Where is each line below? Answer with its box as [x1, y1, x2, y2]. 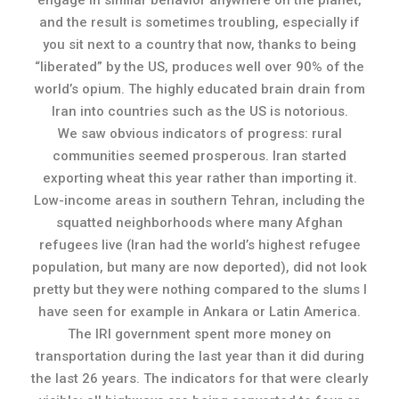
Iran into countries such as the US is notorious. [51, 103, 348, 119]
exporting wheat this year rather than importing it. [42, 170, 357, 186]
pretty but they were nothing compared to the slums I [32, 281, 367, 297]
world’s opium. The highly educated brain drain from [34, 81, 365, 97]
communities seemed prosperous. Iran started [53, 148, 346, 164]
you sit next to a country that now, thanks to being [43, 37, 356, 53]
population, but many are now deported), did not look [32, 259, 367, 275]
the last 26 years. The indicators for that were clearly [31, 370, 368, 387]
